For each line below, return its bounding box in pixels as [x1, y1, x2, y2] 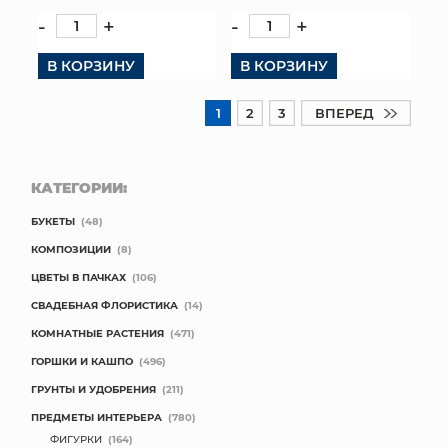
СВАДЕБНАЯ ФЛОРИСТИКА [31, 298, 178, 312]
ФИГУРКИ [50, 432, 102, 446]
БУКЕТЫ [31, 214, 75, 228]
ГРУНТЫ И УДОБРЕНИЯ [31, 382, 156, 396]
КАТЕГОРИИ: [31, 178, 127, 197]
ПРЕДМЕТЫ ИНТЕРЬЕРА [31, 410, 162, 424]
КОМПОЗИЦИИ [31, 242, 111, 256]
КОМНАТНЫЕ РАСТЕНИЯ [31, 326, 164, 340]
